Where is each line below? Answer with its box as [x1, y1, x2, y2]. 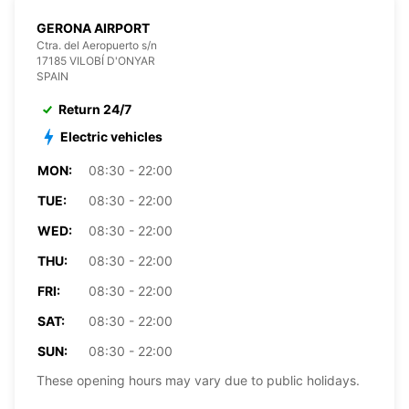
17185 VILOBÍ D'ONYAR [37, 53, 155, 68]
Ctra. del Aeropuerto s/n [37, 37, 157, 52]
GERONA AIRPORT [37, 19, 150, 36]
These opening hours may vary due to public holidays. [37, 372, 360, 388]
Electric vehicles [60, 128, 163, 144]
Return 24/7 [58, 100, 131, 117]
